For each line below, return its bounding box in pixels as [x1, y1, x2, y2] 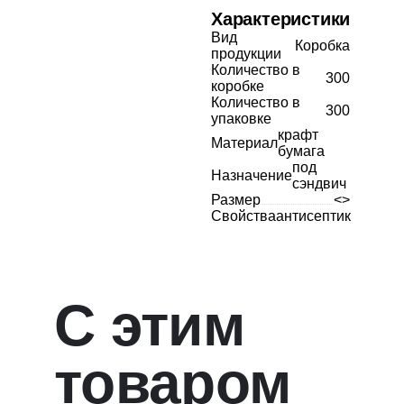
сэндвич [292, 176, 346, 191]
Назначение [211, 168, 292, 183]
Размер [211, 192, 261, 207]
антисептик [276, 208, 351, 224]
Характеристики [211, 9, 351, 29]
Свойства [211, 208, 276, 224]
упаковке [211, 111, 271, 126]
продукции [211, 46, 281, 61]
